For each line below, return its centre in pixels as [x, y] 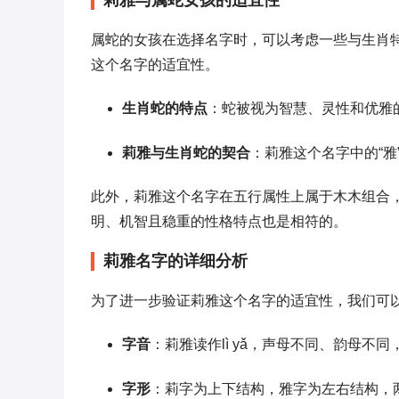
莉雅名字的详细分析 [175, 261]
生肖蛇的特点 [165, 108]
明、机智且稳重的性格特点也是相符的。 [219, 221]
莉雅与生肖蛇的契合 [186, 153]
